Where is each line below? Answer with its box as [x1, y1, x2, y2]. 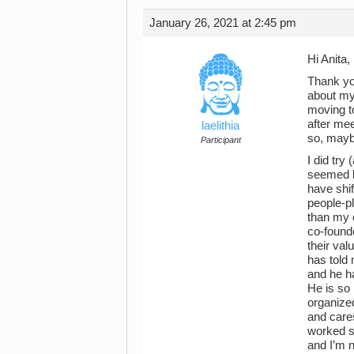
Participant [200, 134, 241, 145]
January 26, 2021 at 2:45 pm [149, 16, 296, 29]
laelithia [201, 119, 239, 132]
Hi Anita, [307, 52, 350, 66]
